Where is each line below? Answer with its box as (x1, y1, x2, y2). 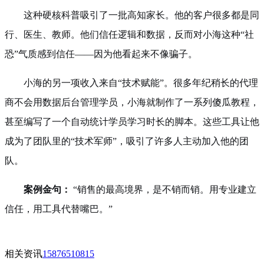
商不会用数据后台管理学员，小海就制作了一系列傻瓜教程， (5, 97, 259, 107)
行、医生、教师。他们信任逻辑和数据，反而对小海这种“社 (5, 29, 254, 39)
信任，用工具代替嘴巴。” (5, 203, 113, 214)
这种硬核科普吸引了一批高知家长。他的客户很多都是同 (24, 9, 259, 20)
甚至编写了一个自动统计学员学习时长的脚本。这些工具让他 (5, 116, 259, 127)
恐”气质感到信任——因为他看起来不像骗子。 (5, 48, 197, 59)
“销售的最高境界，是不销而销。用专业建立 (71, 184, 256, 194)
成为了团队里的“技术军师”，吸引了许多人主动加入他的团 (5, 136, 249, 146)
